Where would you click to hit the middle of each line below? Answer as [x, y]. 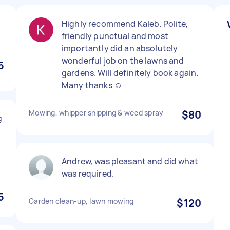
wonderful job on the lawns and [123, 61]
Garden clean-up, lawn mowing [81, 201]
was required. [88, 174]
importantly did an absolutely [120, 48]
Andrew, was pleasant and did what [130, 161]
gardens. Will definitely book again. [130, 73]
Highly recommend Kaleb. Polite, [125, 24]
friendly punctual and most [115, 36]
